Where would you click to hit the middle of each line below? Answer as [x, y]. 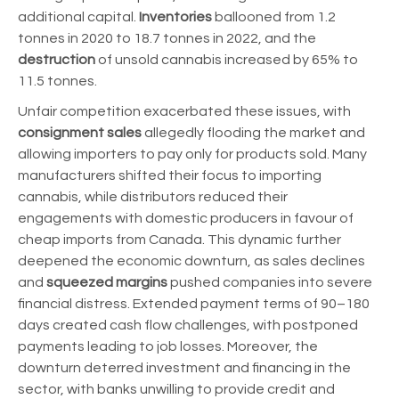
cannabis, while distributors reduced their [153, 197]
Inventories [175, 17]
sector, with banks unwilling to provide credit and [176, 390]
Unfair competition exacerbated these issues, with [184, 112]
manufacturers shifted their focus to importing [170, 176]
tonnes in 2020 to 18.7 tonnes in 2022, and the [167, 39]
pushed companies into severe [271, 283]
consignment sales [81, 133]
